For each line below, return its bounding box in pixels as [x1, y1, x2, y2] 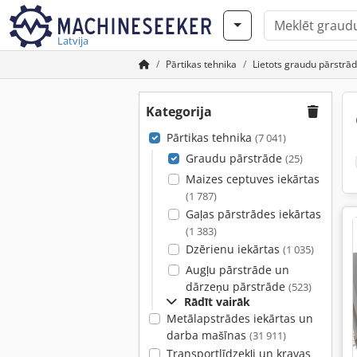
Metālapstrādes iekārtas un [166, 311, 313, 326]
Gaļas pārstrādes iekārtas [185, 206, 321, 222]
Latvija [57, 33, 88, 48]
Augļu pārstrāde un [185, 262, 289, 277]
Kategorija [146, 103, 212, 120]
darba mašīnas [166, 328, 249, 343]
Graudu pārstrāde [185, 151, 285, 166]
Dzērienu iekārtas [185, 241, 283, 257]
